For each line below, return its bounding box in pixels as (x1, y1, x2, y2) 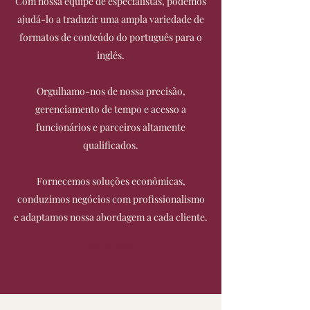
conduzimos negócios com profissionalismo (17, 192, 205, 206)
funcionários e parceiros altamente (36, 120, 185, 134)
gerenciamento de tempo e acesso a (35, 102, 186, 116)
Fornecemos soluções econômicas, (36, 174, 185, 188)
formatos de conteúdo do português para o (19, 30, 202, 44)
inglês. (97, 48, 125, 62)
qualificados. (83, 138, 138, 152)
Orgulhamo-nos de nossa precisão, (36, 84, 185, 98)
